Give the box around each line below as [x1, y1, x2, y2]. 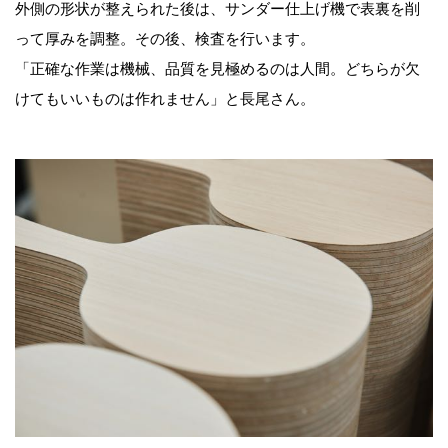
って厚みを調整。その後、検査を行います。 [15, 29, 315, 47]
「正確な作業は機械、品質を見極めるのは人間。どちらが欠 [15, 59, 420, 77]
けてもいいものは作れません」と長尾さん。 [15, 89, 315, 107]
